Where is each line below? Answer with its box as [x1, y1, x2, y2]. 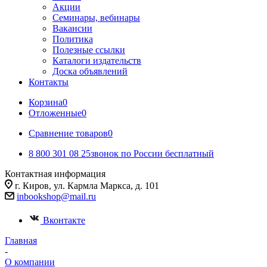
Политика [52, 34, 93, 44]
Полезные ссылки [52, 45, 125, 55]
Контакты [29, 77, 69, 87]
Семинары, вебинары [52, 13, 140, 23]
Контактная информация [5, 169, 105, 179]
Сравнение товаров [29, 128, 108, 138]
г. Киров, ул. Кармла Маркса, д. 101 [15, 181, 159, 191]
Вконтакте [43, 215, 85, 225]
